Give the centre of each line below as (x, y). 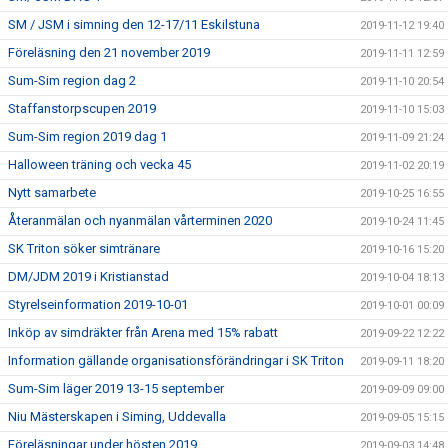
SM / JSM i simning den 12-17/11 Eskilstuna (134, 24)
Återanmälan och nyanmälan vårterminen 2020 (140, 220)
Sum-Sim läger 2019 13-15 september (116, 388)
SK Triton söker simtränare (84, 248)
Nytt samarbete (52, 192)
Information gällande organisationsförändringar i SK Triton (176, 360)
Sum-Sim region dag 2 (72, 80)
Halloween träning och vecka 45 (99, 164)
